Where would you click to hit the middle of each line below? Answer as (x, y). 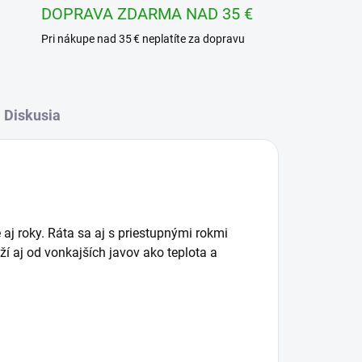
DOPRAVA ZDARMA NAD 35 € (147, 14)
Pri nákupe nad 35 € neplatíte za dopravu (143, 39)
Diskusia (32, 116)
